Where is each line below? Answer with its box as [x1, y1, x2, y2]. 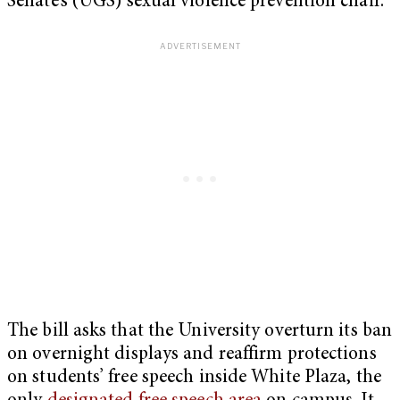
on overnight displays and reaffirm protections [7, 345, 377, 364]
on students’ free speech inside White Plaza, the [7, 368, 381, 387]
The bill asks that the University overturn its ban [7, 321, 393, 341]
